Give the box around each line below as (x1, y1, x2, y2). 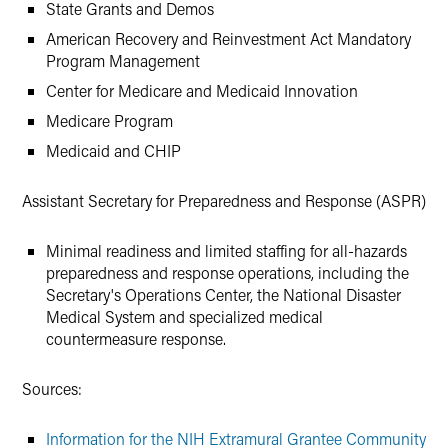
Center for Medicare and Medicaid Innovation (46, 80, 358, 101)
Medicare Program (46, 110, 173, 131)
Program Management (46, 50, 200, 71)
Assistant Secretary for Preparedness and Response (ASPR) (22, 190, 426, 211)
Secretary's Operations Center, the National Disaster (46, 284, 401, 305)
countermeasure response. (46, 328, 226, 349)
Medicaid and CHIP (46, 140, 181, 161)
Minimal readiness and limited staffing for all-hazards (46, 240, 407, 261)
